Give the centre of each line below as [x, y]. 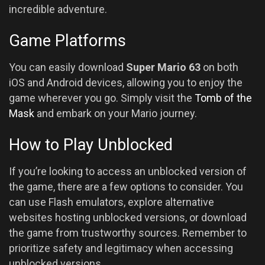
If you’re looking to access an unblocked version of [128, 171]
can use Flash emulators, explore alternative [112, 202]
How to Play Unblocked [91, 145]
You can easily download [67, 67]
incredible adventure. [58, 9]
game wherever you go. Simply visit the [102, 98]
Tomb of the [223, 98]
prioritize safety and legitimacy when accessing [121, 248]
